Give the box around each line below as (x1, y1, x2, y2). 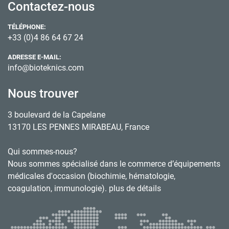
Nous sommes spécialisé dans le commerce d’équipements (8, 158, 220, 169)
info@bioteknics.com (8, 62, 84, 73)
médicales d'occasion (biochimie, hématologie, (8, 171, 175, 181)
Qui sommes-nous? (8, 146, 77, 156)
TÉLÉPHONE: (12, 22, 46, 31)
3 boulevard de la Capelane (8, 109, 105, 120)
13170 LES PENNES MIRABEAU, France (8, 122, 149, 132)
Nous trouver (8, 86, 78, 101)
